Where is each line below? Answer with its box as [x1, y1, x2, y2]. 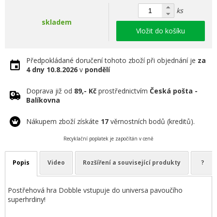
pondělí [85, 65, 110, 74]
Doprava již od [26, 86, 74, 95]
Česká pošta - [150, 86, 198, 95]
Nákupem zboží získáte [26, 117, 101, 126]
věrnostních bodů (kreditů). [108, 117, 195, 126]
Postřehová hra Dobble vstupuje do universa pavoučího [8, 186, 183, 195]
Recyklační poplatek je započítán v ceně [63, 135, 154, 142]
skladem [42, 17, 72, 27]
